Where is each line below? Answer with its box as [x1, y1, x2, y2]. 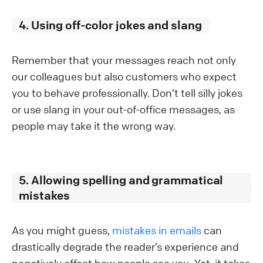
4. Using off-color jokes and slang [19, 17, 202, 32]
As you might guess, [12, 223, 112, 237]
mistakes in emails [112, 223, 201, 237]
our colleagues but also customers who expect [12, 69, 237, 83]
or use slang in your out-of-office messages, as [12, 102, 235, 116]
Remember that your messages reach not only [12, 53, 236, 66]
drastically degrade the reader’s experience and [12, 240, 239, 253]
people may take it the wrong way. [12, 119, 176, 132]
